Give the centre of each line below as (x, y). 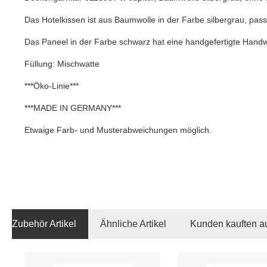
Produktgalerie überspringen (77, 257)
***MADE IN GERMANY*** (73, 108)
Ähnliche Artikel (133, 224)
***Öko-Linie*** (52, 86)
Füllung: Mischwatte (62, 64)
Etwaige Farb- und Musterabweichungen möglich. (118, 130)
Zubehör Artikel (44, 224)
